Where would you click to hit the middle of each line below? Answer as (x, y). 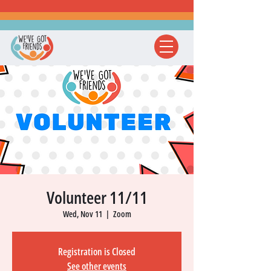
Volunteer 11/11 (97, 197)
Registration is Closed (97, 252)
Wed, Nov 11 (82, 214)
